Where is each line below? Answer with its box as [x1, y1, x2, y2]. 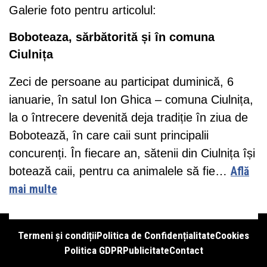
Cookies [215, 229, 249, 242]
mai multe [9, 182, 57, 197]
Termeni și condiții [18, 229, 97, 242]
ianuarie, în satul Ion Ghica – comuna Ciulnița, [9, 93, 253, 107]
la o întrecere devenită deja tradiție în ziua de [9, 111, 248, 125]
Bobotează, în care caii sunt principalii [9, 129, 209, 142]
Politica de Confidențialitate [97, 229, 215, 242]
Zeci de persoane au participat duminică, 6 [9, 75, 234, 89]
